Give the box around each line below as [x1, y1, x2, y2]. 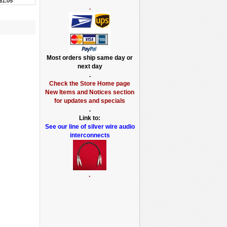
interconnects [69, 132, 110, 139]
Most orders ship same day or [47, 54, 133, 61]
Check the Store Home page [49, 80, 130, 87]
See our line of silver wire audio [45, 123, 135, 130]
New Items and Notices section [45, 89, 134, 96]
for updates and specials [54, 97, 125, 104]
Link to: [79, 115, 100, 122]
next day [77, 63, 102, 70]
